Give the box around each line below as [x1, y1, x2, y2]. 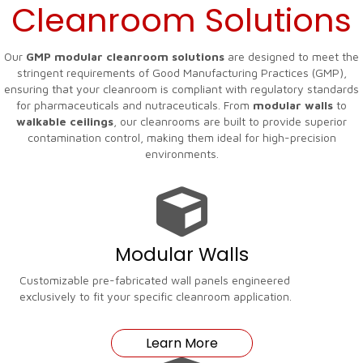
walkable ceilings [16, 114, 113, 128]
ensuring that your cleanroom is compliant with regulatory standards [4, 82, 359, 96]
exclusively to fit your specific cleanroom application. [19, 289, 292, 303]
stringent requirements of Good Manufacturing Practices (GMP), [16, 66, 347, 79]
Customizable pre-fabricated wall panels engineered [19, 273, 290, 287]
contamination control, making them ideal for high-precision [27, 130, 336, 144]
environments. [144, 147, 219, 160]
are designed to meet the [224, 49, 359, 63]
